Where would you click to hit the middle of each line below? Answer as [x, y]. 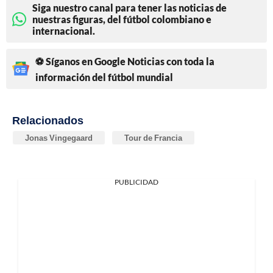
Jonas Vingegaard [59, 137]
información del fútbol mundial [104, 77]
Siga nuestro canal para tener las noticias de [129, 7]
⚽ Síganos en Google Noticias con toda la [125, 61]
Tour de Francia [153, 137]
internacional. [64, 30]
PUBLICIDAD [136, 182]
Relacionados [48, 120]
